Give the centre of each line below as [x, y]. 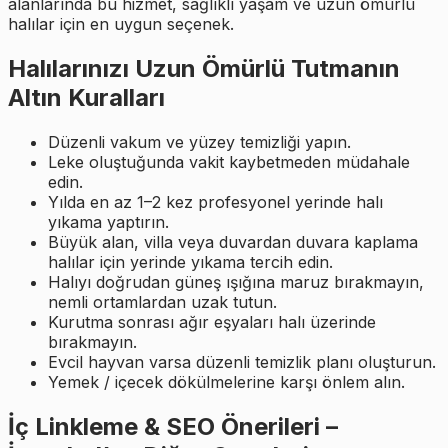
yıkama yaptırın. [108, 221]
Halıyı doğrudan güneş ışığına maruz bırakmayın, [236, 281]
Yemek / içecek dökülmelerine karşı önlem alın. [226, 381]
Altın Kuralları [86, 97]
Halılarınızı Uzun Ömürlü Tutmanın [204, 68]
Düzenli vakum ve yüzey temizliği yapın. [199, 141]
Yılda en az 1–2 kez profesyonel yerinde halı [215, 201]
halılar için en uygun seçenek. [121, 23]
